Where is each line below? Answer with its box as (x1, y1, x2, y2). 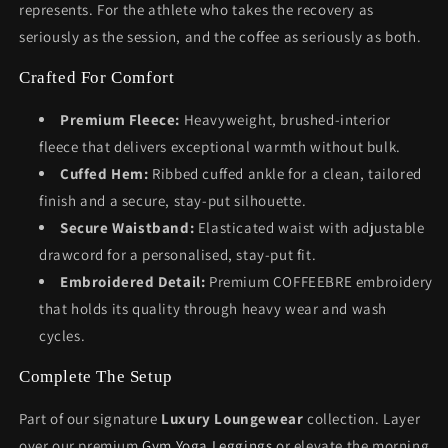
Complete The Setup (19, 367, 173, 386)
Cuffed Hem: (60, 164, 149, 183)
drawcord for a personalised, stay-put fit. (39, 245, 317, 264)
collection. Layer (303, 409, 421, 428)
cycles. (39, 326, 86, 345)
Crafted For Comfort (19, 68, 175, 87)
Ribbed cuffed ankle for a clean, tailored (148, 164, 422, 183)
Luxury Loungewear (161, 409, 304, 428)
